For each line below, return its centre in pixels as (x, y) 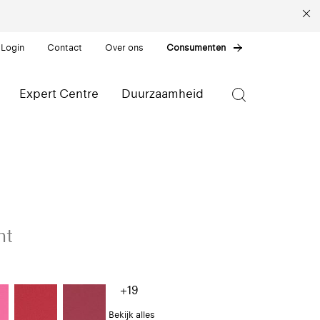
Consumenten (196, 47)
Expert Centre (59, 94)
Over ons (125, 47)
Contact (65, 47)
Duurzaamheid (162, 94)
